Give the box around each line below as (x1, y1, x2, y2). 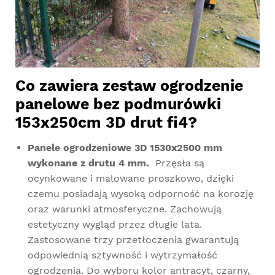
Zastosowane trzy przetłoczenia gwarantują (28, 234, 239, 246)
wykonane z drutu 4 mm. (28, 157, 155, 169)
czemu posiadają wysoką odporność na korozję (28, 188, 254, 200)
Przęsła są (155, 157, 204, 169)
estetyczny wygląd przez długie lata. (28, 219, 202, 231)
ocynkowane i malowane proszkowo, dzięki (28, 172, 234, 185)
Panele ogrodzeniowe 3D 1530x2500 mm (28, 142, 222, 154)
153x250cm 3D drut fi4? (15, 114, 197, 132)
